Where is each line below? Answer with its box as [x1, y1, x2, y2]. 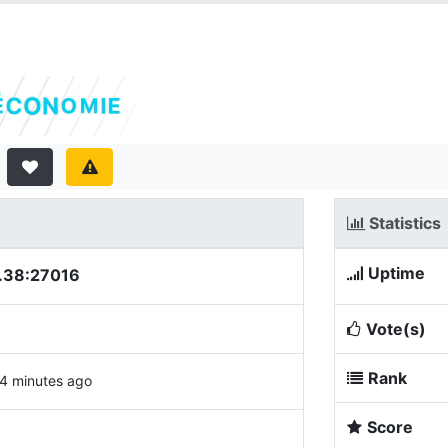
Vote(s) [366, 319, 426, 339]
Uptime [368, 263, 425, 283]
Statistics [365, 213, 441, 233]
